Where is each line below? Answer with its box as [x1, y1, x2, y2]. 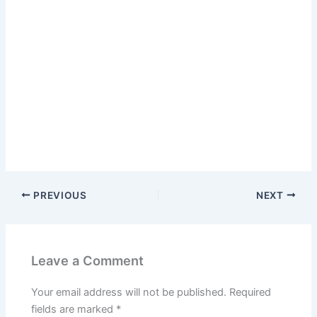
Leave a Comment [31, 253, 144, 269]
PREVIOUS [30, 189, 87, 201]
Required [229, 286, 272, 299]
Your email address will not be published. [31, 286, 227, 299]
